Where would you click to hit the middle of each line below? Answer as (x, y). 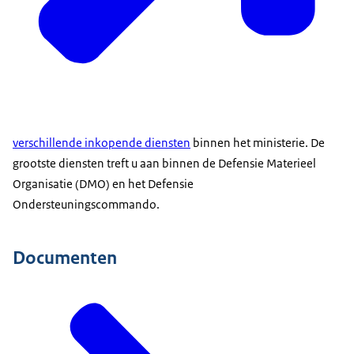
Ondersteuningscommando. (86, 205)
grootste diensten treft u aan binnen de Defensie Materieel (164, 164)
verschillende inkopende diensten (102, 143)
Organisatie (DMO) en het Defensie (103, 184)
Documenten (65, 257)
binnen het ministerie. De (258, 143)
